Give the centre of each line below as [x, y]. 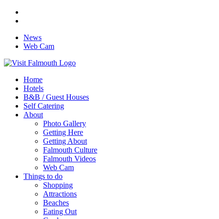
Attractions [60, 194]
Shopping [58, 185]
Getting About [65, 141]
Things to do [43, 176]
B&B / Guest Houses [56, 97]
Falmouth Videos [69, 159]
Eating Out [60, 211]
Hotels [33, 88]
